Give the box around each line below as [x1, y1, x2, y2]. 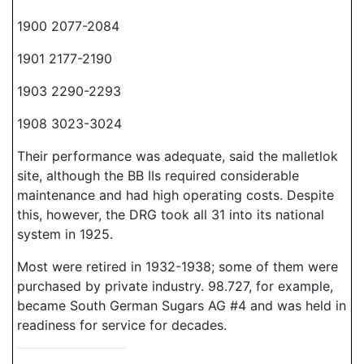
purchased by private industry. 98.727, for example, [17, 278, 333, 294]
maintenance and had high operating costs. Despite [17, 187, 334, 203]
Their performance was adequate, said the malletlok [17, 148, 338, 164]
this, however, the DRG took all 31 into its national [17, 206, 324, 223]
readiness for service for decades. [17, 317, 227, 333]
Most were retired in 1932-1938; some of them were [17, 258, 338, 275]
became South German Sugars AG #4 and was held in [17, 297, 346, 314]
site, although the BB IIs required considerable [17, 167, 299, 184]
